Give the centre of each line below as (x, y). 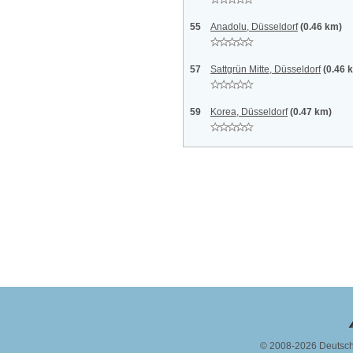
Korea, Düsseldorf (249, 112)
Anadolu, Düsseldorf (254, 27)
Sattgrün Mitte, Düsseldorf (266, 69)
